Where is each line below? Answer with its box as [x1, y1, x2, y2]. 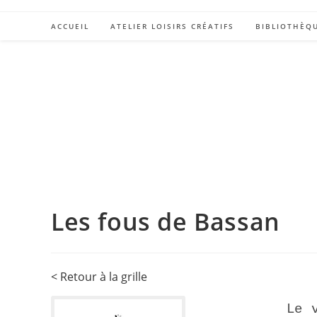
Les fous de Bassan [51, 205, 280, 238]
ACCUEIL [51, 21, 89, 31]
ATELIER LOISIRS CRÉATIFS [110, 21, 234, 31]
